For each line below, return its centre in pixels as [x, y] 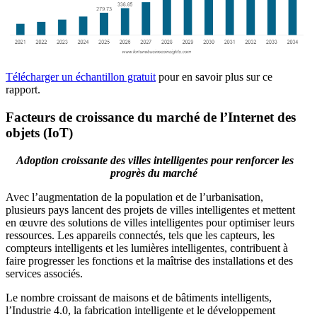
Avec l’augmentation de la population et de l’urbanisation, [134, 197]
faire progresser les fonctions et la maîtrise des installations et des [149, 260]
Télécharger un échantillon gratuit [81, 77]
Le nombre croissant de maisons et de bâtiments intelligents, [139, 297]
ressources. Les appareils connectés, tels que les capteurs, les [140, 235]
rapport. [23, 90]
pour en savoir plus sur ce [214, 77]
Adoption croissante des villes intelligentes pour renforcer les [155, 160]
